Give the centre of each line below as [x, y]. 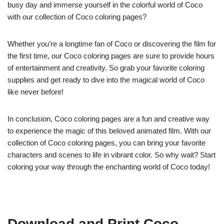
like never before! [35, 92]
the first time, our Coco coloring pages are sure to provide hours [111, 56]
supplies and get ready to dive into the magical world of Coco [106, 80]
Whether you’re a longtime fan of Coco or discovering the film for [112, 44]
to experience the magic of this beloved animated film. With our [109, 131]
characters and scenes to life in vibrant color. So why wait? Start [111, 155]
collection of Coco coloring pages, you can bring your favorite [106, 143]
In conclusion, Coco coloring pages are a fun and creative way [108, 119]
